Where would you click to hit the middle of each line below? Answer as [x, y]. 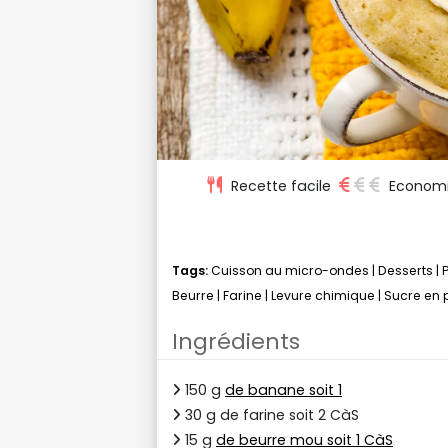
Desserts [405, 270]
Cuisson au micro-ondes [290, 270]
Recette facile [281, 185]
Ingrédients [236, 341]
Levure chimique [323, 295]
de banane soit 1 [283, 389]
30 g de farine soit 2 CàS [270, 414]
